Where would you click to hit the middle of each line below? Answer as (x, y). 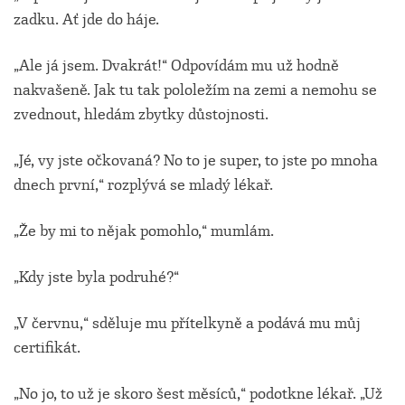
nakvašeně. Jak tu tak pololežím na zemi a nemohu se (195, 90)
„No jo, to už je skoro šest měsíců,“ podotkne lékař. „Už (198, 394)
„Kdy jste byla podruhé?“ (96, 277)
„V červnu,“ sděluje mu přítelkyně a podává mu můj (187, 323)
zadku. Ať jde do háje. (86, 19)
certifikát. (47, 348)
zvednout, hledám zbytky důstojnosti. (141, 114)
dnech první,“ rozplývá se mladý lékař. (143, 185)
